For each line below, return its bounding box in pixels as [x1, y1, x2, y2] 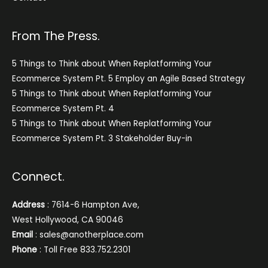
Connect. [12, 169, 65, 185]
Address [12, 199, 45, 211]
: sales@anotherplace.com [33, 229, 144, 240]
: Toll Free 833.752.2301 [37, 243, 130, 255]
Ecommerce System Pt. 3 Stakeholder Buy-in [12, 133, 192, 145]
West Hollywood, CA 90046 [12, 214, 123, 226]
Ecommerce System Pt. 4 [12, 103, 114, 115]
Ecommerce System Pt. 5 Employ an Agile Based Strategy [12, 73, 245, 85]
